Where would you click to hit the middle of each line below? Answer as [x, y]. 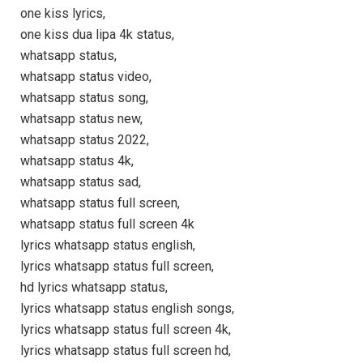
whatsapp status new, [81, 119]
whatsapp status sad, [81, 182]
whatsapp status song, [84, 98]
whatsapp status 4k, [77, 161]
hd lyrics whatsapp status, [94, 288]
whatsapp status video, [86, 77]
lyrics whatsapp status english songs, [127, 309]
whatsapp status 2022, [85, 140]
